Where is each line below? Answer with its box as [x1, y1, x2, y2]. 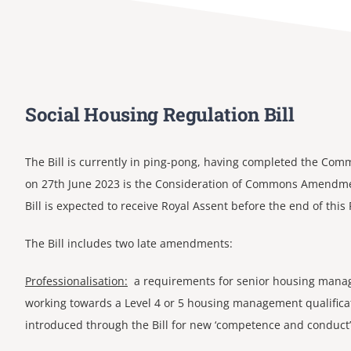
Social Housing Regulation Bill [24, 101, 295, 127]
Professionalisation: [24, 273, 128, 288]
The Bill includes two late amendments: [24, 235, 233, 251]
